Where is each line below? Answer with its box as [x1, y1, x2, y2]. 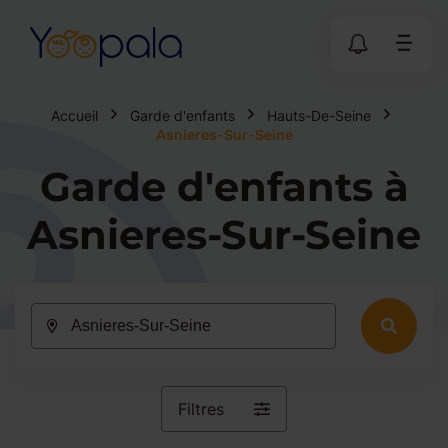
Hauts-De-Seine [266, 107, 371, 124]
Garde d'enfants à [39, 162, 409, 211]
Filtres [178, 398, 224, 419]
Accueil [50, 107, 98, 124]
